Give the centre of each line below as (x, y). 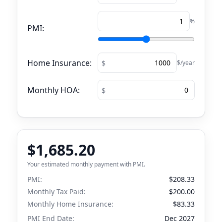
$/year (186, 63)
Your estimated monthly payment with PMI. (86, 164)
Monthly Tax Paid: (56, 192)
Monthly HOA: (54, 90)
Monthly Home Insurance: (70, 204)
